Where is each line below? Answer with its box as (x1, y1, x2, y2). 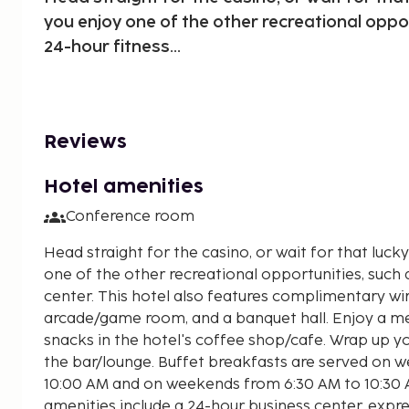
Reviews (44, 132, 127, 152)
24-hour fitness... (44, 37, 181, 57)
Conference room (66, 207, 194, 225)
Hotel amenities (44, 177, 204, 196)
